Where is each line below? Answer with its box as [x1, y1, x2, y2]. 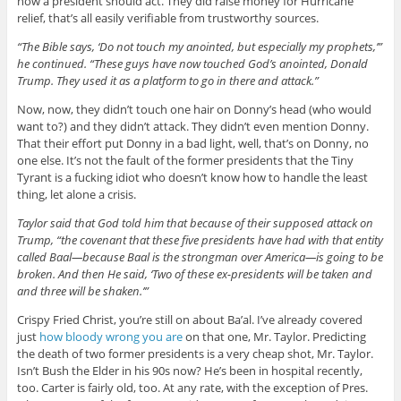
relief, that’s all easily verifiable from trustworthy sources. [16, 10, 319, 27]
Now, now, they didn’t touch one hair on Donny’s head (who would [16, 101, 371, 118]
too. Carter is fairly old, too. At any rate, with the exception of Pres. [16, 380, 368, 397]
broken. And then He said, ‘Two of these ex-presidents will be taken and [16, 266, 372, 283]
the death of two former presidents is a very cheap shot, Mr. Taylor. [16, 346, 373, 363]
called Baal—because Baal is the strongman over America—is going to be [16, 249, 383, 266]
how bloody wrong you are [38, 328, 183, 346]
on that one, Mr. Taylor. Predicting [182, 328, 366, 346]
